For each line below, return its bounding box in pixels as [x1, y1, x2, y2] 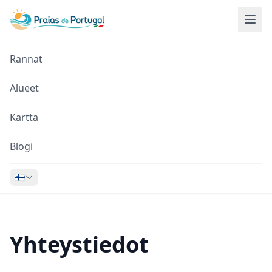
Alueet [10, 81, 39, 95]
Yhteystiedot [10, 229, 149, 259]
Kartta [10, 110, 38, 124]
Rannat [10, 52, 42, 66]
